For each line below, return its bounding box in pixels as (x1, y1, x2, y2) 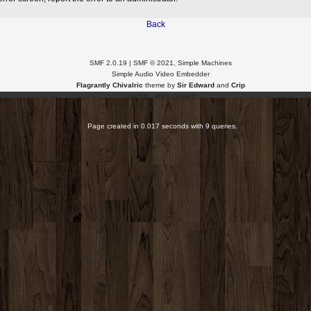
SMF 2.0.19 (90, 58, 127, 67)
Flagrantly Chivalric (76, 81, 143, 89)
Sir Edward (177, 81, 215, 89)
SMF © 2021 (133, 58, 174, 67)
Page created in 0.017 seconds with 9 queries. (87, 121, 237, 130)
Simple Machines (178, 58, 232, 67)
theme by (143, 81, 177, 89)
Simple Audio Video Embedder (112, 69, 210, 78)
